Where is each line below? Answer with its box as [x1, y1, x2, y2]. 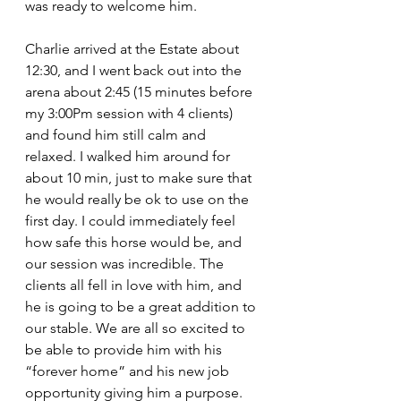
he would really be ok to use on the [25, 191, 252, 209]
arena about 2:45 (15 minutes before [25, 83, 256, 101]
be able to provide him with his [25, 341, 226, 359]
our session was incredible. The [25, 255, 227, 273]
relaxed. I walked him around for [25, 148, 234, 166]
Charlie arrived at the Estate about [25, 40, 243, 58]
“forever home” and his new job [25, 363, 233, 380]
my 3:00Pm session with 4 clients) [25, 105, 236, 123]
